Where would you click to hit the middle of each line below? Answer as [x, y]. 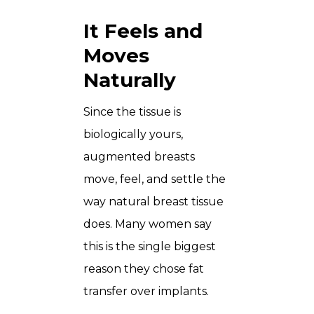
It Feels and [143, 30]
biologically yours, [133, 134]
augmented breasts [139, 156]
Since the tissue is [132, 111]
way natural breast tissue [153, 201]
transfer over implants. [146, 291]
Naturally [130, 80]
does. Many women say [148, 224]
